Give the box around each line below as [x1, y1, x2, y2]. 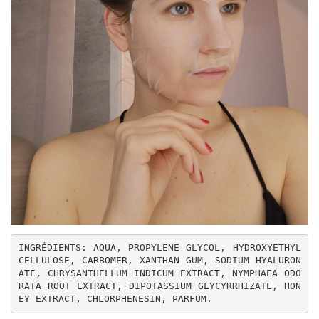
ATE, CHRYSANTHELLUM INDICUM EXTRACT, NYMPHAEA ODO [18, 268, 301, 279]
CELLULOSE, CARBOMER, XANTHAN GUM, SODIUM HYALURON [18, 255, 301, 266]
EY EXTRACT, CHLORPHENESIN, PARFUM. [18, 293, 212, 305]
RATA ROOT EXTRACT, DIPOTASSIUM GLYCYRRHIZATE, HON [18, 281, 301, 292]
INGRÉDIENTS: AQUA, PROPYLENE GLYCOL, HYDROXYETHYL [18, 242, 301, 253]
